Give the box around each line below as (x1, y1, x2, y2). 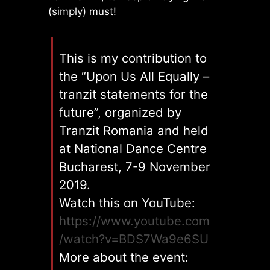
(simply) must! (48, 5, 116, 17)
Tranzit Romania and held (59, 123, 209, 139)
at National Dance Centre (59, 141, 207, 157)
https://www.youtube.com (59, 213, 210, 229)
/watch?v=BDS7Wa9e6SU (59, 231, 209, 247)
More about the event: (59, 250, 189, 265)
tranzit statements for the (59, 87, 208, 102)
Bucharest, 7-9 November (59, 159, 210, 175)
